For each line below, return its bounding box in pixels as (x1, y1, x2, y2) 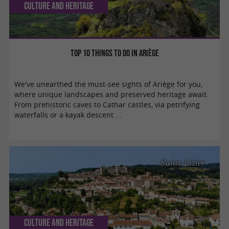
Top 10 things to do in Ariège (70, 47, 159, 58)
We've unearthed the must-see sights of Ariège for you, (14, 79, 203, 89)
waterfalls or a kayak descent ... (14, 110, 122, 120)
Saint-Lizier (161, 157, 205, 169)
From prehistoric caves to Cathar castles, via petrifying (14, 100, 200, 109)
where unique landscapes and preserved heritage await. (14, 89, 209, 99)
